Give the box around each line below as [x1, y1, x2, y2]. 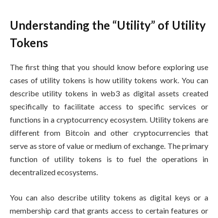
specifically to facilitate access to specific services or [10, 102, 208, 111]
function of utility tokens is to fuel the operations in [10, 154, 208, 164]
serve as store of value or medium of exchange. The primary [10, 141, 208, 151]
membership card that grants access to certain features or [10, 205, 208, 215]
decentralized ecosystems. [10, 167, 98, 177]
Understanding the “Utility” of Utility [10, 18, 206, 33]
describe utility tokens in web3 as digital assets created [10, 89, 208, 98]
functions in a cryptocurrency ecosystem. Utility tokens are [10, 115, 208, 125]
